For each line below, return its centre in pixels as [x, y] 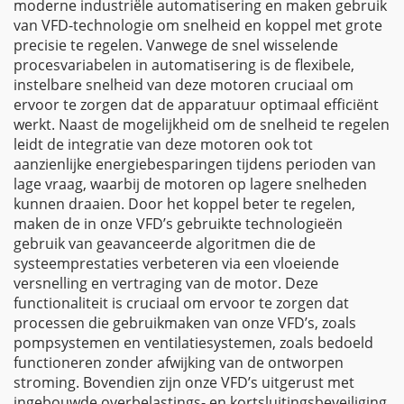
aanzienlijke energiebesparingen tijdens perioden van [195, 164]
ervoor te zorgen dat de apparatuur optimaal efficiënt [196, 105]
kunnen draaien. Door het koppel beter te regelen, [184, 204]
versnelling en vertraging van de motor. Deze [166, 283]
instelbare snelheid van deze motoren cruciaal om [184, 85]
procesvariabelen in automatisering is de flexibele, [184, 65]
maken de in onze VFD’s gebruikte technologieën [178, 224]
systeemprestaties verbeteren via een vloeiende [176, 263]
